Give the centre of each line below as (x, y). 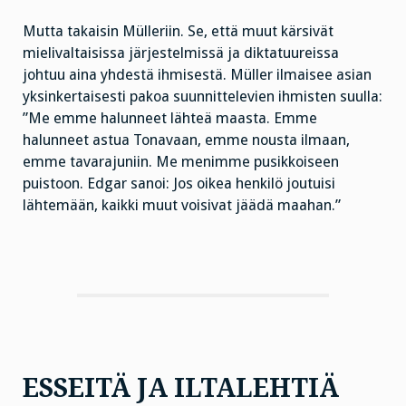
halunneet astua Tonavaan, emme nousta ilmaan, (186, 140)
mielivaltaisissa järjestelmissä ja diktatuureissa (181, 53)
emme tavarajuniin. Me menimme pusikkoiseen (181, 161)
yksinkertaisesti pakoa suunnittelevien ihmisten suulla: (203, 96)
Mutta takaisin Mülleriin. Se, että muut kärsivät (178, 31)
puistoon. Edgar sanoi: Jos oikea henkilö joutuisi (179, 183)
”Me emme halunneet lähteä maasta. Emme (170, 118)
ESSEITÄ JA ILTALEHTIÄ (181, 388)
